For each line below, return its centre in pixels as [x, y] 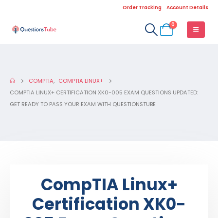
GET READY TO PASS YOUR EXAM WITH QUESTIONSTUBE [83, 104]
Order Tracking [142, 8]
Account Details [187, 8]
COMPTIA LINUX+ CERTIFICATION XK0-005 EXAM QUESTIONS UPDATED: [104, 92]
